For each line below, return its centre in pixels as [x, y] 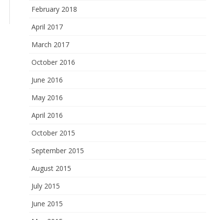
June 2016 [47, 80]
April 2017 [47, 27]
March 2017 [51, 44]
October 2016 [54, 62]
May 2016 [47, 97]
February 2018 [55, 9]
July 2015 [46, 186]
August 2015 [52, 168]
